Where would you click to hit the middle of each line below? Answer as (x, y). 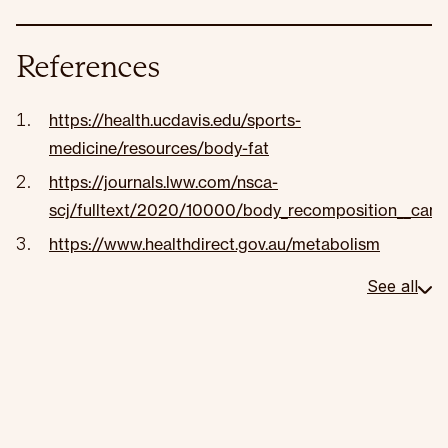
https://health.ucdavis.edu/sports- (175, 120)
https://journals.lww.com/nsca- (163, 182)
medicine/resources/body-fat (159, 148)
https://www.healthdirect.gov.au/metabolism (214, 244)
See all (392, 286)
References (88, 66)
